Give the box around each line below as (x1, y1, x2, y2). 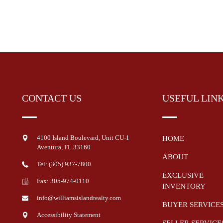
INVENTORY (162, 182, 206, 190)
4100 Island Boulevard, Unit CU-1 (36, 133, 129, 141)
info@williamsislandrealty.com (36, 194, 121, 202)
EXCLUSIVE (162, 171, 204, 179)
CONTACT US (21, 92, 82, 104)
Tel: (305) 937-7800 (36, 160, 91, 168)
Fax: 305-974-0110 (36, 177, 89, 185)
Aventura (36, 143, 61, 151)
